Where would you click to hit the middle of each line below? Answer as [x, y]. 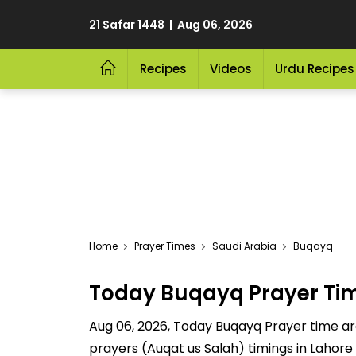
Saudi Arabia [244, 246]
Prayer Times [165, 246]
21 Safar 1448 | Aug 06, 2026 [171, 25]
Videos [230, 69]
